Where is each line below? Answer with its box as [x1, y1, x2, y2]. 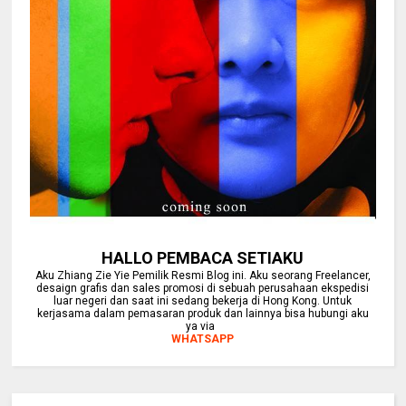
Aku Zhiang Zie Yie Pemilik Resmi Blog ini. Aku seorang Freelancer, [34, 269, 371, 283]
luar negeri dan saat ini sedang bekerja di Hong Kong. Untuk [53, 295, 353, 308]
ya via [185, 320, 220, 333]
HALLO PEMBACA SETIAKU [101, 248, 304, 268]
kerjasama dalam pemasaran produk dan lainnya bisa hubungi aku [36, 307, 369, 321]
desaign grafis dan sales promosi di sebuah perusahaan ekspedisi [36, 282, 370, 295]
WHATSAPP [171, 333, 235, 346]
